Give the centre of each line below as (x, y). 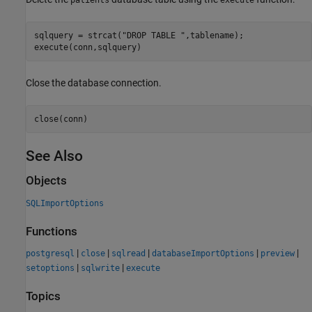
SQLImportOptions (65, 203)
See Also (54, 156)
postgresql (50, 254)
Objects (46, 181)
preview (278, 254)
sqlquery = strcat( (78, 35)
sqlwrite (100, 268)
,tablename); (214, 35)
